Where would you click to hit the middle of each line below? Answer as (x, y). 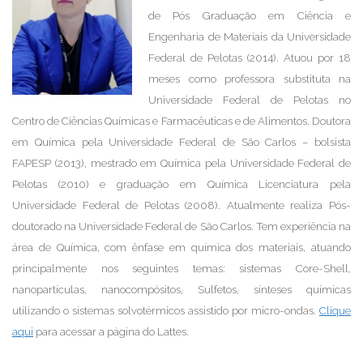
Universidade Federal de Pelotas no (250, 99)
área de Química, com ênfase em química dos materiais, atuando (181, 247)
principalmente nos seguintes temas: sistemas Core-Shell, (181, 268)
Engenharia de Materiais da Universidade (250, 36)
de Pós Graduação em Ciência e (250, 15)
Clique (335, 310)
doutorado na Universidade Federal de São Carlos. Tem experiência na (181, 226)
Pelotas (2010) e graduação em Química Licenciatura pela (181, 184)
